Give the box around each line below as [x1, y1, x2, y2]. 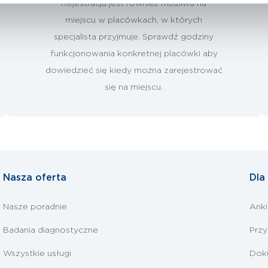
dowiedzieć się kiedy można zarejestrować [45, 66, 223, 75]
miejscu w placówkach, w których [65, 16, 203, 25]
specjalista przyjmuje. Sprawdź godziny [54, 32, 214, 41]
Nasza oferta [2, 173, 66, 182]
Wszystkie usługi [2, 249, 71, 258]
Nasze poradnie [2, 203, 67, 211]
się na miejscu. [105, 83, 163, 92]
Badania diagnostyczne [2, 226, 98, 234]
